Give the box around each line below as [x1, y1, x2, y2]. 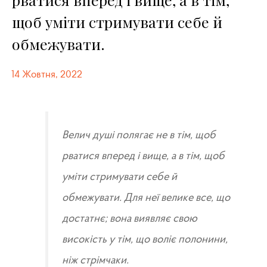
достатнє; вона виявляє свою [61, 213, 197, 225]
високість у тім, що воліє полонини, [61, 234, 228, 246]
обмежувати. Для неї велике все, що [61, 192, 230, 204]
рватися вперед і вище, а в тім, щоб [61, 150, 225, 162]
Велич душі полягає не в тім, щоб [61, 129, 216, 141]
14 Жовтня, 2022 [11, 70, 82, 80]
